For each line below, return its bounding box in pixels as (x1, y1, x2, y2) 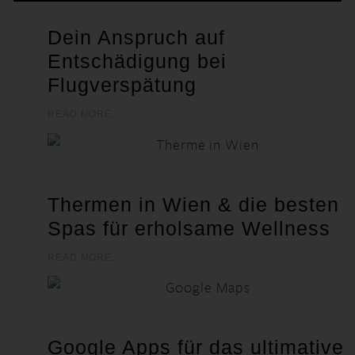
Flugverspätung (48, 73, 197, 96)
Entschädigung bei (48, 49, 227, 72)
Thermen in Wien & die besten (48, 193, 339, 216)
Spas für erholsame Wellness (48, 216, 330, 239)
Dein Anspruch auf (48, 25, 225, 48)
